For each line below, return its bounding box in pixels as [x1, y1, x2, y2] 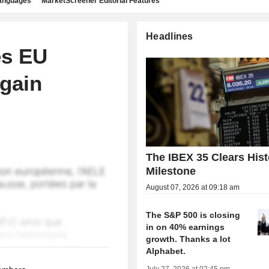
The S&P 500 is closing [146, 210, 241, 220]
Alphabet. [146, 246, 186, 256]
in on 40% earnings [146, 222, 225, 232]
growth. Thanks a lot [146, 234, 231, 244]
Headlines [146, 31, 193, 41]
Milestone [146, 165, 196, 178]
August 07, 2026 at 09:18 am [146, 183, 240, 192]
